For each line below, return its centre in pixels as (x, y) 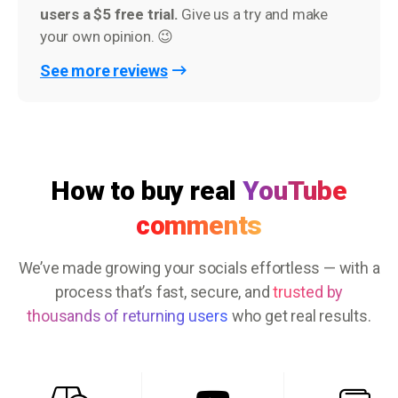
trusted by (308, 291)
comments (199, 225)
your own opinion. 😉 (107, 36)
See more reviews (104, 70)
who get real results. (299, 315)
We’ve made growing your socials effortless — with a (199, 267)
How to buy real (147, 190)
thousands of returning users (127, 315)
